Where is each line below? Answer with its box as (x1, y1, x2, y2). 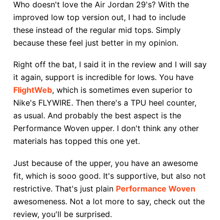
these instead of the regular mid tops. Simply (13, 25, 181, 35)
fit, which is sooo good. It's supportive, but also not (13, 170, 206, 181)
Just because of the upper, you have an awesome (13, 158, 198, 168)
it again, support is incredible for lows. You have (13, 72, 193, 82)
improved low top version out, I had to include (13, 12, 186, 22)
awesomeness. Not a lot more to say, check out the (13, 196, 205, 206)
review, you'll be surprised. (13, 209, 112, 219)
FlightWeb (13, 85, 52, 95)
